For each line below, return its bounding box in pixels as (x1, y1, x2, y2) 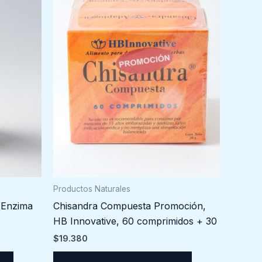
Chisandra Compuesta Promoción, (53, 200, 206, 212)
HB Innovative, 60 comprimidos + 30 (53, 215, 217, 227)
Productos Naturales (53, 184, 130, 194)
